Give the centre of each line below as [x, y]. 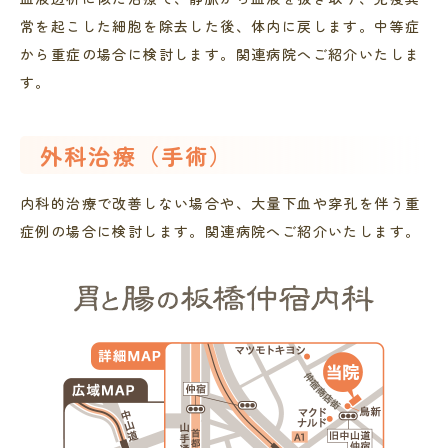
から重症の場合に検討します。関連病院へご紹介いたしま [220, 54]
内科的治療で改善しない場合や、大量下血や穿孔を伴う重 [220, 203]
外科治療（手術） [137, 155]
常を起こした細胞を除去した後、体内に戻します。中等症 [220, 26]
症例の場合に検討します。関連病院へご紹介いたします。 [220, 231]
